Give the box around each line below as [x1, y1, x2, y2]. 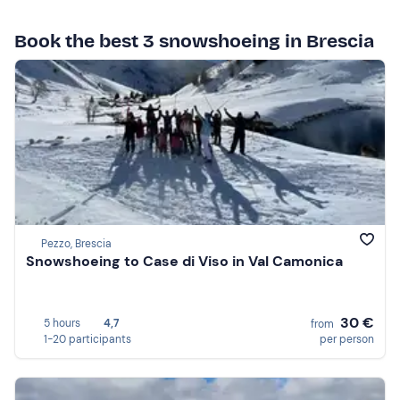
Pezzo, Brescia [41, 237, 112, 252]
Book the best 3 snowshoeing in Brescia [14, 29, 374, 53]
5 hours [44, 315, 80, 330]
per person [320, 331, 374, 346]
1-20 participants [44, 331, 131, 346]
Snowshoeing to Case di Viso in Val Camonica [26, 252, 343, 271]
